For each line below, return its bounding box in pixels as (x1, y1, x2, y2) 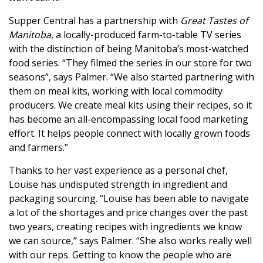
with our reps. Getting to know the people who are (9, 248, 231, 262)
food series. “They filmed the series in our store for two (9, 56, 252, 70)
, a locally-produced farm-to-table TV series (51, 28, 241, 42)
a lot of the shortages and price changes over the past (9, 206, 248, 220)
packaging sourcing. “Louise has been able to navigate (9, 192, 249, 205)
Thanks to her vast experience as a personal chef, (9, 164, 228, 177)
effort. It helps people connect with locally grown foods (9, 127, 250, 140)
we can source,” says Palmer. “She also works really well (9, 234, 252, 248)
